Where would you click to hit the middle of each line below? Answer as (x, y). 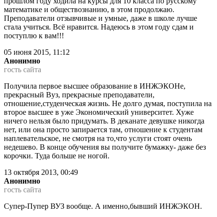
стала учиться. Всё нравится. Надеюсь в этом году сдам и (99, 27)
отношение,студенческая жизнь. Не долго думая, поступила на (108, 104)
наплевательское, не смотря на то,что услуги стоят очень (98, 139)
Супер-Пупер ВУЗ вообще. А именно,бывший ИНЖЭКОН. (103, 206)
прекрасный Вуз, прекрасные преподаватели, (79, 95)
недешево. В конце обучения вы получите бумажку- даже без (105, 147)
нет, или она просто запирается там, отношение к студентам (103, 130)
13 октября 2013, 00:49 (41, 172)
